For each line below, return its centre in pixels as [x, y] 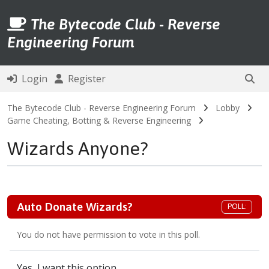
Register [84, 79]
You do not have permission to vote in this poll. [108, 234]
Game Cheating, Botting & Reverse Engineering [99, 120]
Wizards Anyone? [78, 148]
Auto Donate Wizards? [75, 207]
